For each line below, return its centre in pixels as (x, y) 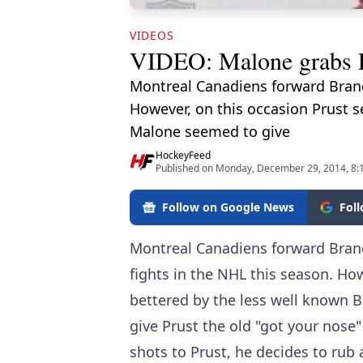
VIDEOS (152, 36)
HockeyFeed (183, 156)
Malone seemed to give (210, 132)
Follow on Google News (228, 207)
